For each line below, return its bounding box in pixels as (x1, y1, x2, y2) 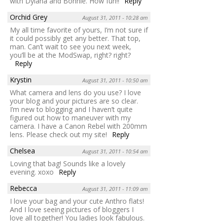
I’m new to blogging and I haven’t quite (10, 104, 133, 114)
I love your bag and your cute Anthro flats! (10, 196, 144, 206)
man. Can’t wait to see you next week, (10, 41, 131, 51)
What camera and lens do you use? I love (10, 87, 141, 97)
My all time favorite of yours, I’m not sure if (10, 25, 148, 35)
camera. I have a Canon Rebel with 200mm (10, 121, 147, 131)
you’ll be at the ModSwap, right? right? (10, 50, 131, 60)
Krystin (10, 74, 32, 84)
